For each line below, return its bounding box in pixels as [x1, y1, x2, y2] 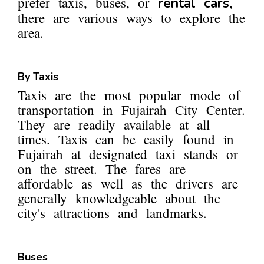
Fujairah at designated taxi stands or [18, 145, 238, 163]
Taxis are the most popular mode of [18, 86, 240, 104]
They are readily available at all [18, 115, 210, 134]
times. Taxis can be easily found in [18, 130, 234, 148]
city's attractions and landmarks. [18, 204, 207, 222]
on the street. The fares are [18, 160, 186, 178]
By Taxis [18, 70, 58, 84]
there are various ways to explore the [18, 9, 245, 27]
